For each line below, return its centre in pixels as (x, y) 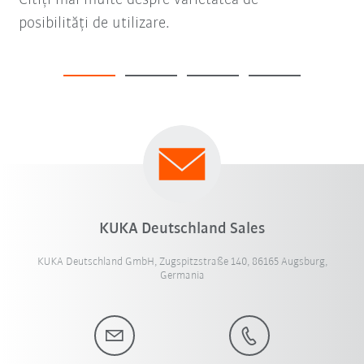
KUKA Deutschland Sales (182, 229)
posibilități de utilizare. (94, 23)
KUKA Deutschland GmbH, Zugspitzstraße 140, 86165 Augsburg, (182, 262)
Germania (182, 275)
